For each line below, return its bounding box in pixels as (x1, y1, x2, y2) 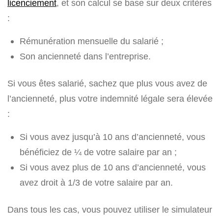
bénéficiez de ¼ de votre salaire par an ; (20, 147, 177, 158)
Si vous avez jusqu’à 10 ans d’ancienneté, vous (20, 132, 205, 142)
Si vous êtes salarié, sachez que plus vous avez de (7, 78, 207, 89)
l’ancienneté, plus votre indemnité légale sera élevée (7, 93, 213, 104)
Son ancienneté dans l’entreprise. (20, 51, 151, 62)
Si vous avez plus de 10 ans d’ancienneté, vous (20, 162, 206, 173)
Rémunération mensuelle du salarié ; (20, 36, 164, 47)
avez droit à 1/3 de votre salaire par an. (20, 177, 173, 188)
